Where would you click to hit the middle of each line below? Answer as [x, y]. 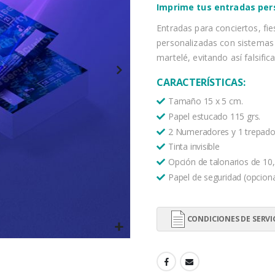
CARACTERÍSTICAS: [201, 82]
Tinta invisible [194, 147]
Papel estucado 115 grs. [215, 116]
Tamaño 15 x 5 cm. [207, 101]
